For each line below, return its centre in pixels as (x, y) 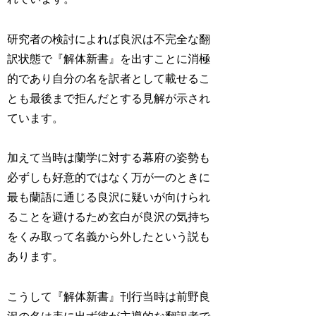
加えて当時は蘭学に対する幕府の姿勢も (109, 158)
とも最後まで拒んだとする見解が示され (109, 98)
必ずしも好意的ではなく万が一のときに (109, 178)
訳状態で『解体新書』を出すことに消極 (109, 59)
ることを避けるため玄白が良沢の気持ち (109, 217)
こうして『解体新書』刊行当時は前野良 (109, 297)
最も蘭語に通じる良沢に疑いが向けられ (109, 197)
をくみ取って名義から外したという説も (109, 237)
